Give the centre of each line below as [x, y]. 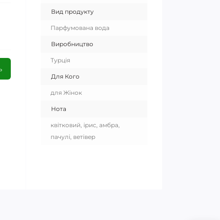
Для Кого [65, 77]
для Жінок [66, 93]
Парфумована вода [80, 28]
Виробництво [72, 44]
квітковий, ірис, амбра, [85, 125]
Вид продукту [72, 12]
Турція [60, 60]
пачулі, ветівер [73, 137]
